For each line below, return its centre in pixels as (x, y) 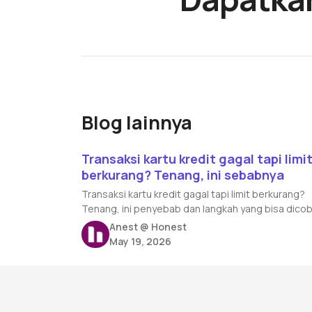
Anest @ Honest (148, 227)
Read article (112, 142)
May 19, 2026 (140, 242)
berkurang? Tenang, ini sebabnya (183, 175)
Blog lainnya (137, 123)
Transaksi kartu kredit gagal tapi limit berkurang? (194, 194)
